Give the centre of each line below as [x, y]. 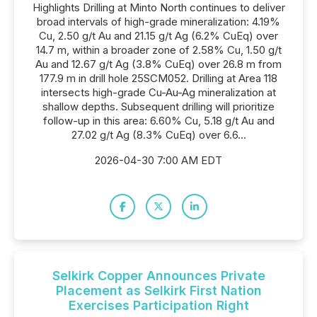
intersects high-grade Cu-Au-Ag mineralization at [158, 92]
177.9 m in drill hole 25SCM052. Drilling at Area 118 [158, 78]
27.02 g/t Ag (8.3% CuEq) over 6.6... [158, 135]
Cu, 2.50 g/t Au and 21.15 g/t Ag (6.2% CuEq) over [158, 36]
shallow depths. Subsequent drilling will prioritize [158, 106]
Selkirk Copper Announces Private [158, 276]
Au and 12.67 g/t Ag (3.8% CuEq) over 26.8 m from [158, 64]
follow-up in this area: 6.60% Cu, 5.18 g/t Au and [158, 121]
